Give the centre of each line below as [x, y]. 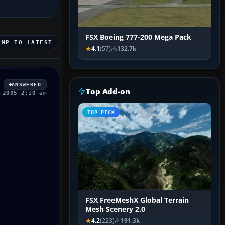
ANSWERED [26, 84]
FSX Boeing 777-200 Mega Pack [138, 37]
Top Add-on [108, 92]
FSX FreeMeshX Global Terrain [137, 201]
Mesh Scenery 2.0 [115, 210]
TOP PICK [101, 113]
